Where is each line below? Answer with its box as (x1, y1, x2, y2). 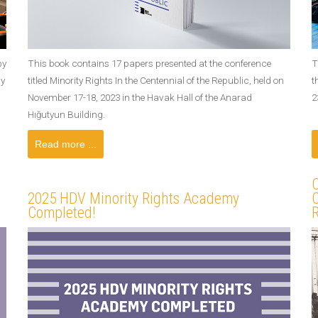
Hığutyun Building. (28, 109, 105, 120)
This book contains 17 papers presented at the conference (28, 57, 271, 69)
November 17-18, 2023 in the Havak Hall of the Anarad (28, 92, 252, 103)
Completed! (28, 204, 95, 221)
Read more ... (35, 138, 97, 150)
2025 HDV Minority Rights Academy (28, 190, 239, 207)
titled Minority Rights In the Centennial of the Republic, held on (28, 75, 284, 86)
